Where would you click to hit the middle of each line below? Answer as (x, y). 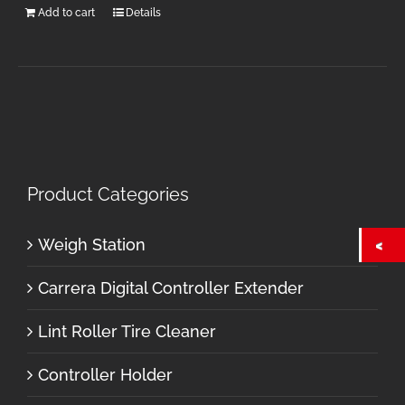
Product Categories (108, 195)
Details (144, 12)
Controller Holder (105, 374)
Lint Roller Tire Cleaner (127, 331)
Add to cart (67, 12)
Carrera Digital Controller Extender (171, 287)
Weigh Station (92, 244)
